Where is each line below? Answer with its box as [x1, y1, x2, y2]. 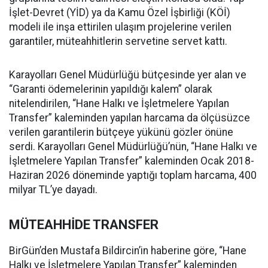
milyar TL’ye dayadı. [9, 184, 98, 196]
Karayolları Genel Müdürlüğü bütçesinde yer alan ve [9, 69, 246, 81]
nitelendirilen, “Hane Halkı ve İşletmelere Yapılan [9, 98, 229, 110]
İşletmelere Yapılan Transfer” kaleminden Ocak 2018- [9, 155, 254, 167]
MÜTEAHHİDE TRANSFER [9, 217, 159, 233]
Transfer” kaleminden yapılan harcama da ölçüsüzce [9, 112, 250, 124]
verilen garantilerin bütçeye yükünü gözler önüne [9, 126, 233, 139]
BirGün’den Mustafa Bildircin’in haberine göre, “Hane [9, 245, 246, 257]
